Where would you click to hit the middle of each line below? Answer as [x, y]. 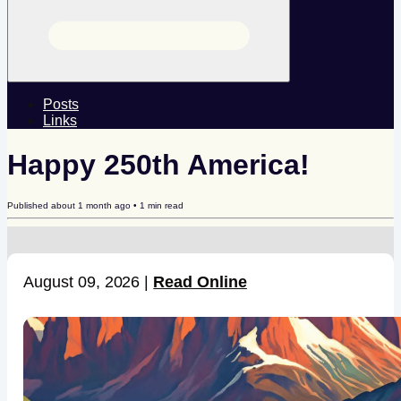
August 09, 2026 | [89, 282]
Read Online [200, 282]
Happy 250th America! [158, 164]
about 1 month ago [91, 206]
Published [29, 206]
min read [164, 206]
